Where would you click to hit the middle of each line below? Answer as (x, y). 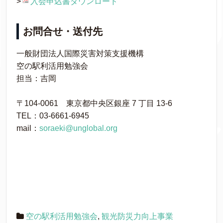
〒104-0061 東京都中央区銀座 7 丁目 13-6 (100, 103)
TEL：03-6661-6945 (53, 116)
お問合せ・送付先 (63, 31)
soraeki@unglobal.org (78, 128)
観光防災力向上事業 (137, 216)
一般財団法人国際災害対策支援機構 (80, 54)
